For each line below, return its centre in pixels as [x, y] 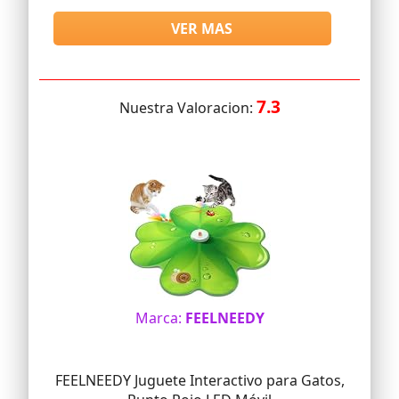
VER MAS [202, 29]
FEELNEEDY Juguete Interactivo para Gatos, [199, 381]
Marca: [160, 318]
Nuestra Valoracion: [187, 108]
